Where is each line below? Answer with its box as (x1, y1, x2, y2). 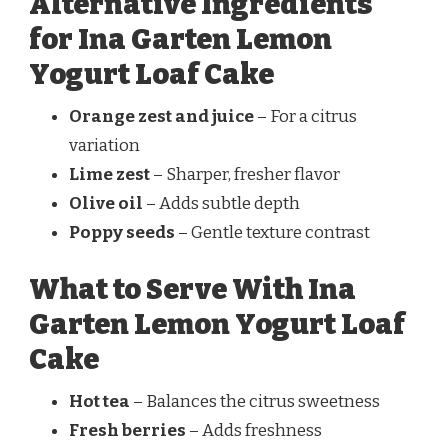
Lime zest (69, 163, 150, 185)
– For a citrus (254, 105, 357, 127)
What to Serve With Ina (29, 272, 356, 308)
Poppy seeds (69, 221, 175, 243)
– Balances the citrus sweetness (130, 391, 380, 413)
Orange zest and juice (69, 105, 254, 127)
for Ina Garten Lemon (29, 21, 332, 57)
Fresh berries (69, 420, 186, 442)
